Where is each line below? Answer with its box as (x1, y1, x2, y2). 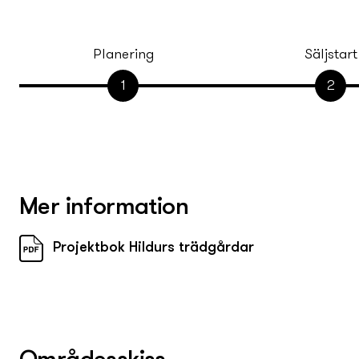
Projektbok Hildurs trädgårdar (53, 240, 254, 256)
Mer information (19, 196, 188, 221)
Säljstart (304, 47, 357, 63)
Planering (92, 47, 154, 63)
